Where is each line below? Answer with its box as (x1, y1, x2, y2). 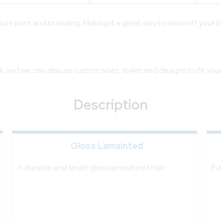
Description (73, 95, 147, 114)
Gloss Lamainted (71, 140, 144, 151)
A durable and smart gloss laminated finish (17, 162, 165, 173)
